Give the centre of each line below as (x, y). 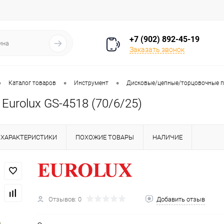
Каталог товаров (32, 83)
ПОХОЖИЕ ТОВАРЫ (105, 137)
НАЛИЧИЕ (167, 137)
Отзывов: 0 (65, 199)
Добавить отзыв (181, 199)
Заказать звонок (157, 49)
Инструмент (91, 83)
